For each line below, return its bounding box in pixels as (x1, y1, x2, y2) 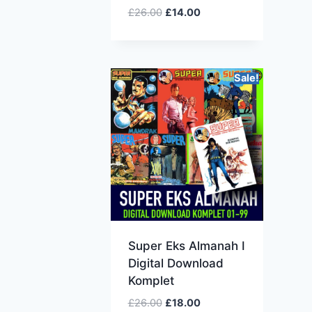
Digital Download (127, 256, 224, 270)
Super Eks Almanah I (127, 238, 245, 253)
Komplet (127, 273, 174, 288)
